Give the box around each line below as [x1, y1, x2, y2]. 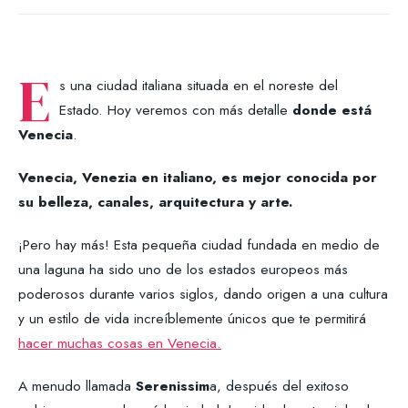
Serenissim [136, 374, 209, 396]
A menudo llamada [18, 374, 136, 396]
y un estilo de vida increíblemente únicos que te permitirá [18, 307, 366, 329]
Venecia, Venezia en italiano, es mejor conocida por [18, 166, 377, 188]
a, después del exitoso [209, 374, 349, 396]
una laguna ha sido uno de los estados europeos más [18, 258, 348, 280]
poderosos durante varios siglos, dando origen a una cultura [18, 282, 388, 304]
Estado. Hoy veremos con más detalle [59, 98, 292, 120]
